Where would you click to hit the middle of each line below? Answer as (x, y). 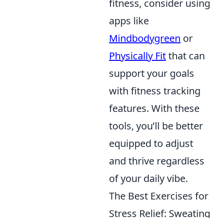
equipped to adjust (151, 143)
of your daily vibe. (148, 178)
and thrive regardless (157, 161)
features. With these (154, 108)
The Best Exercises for (159, 196)
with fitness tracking (155, 91)
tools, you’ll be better (156, 126)
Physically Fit (137, 55)
